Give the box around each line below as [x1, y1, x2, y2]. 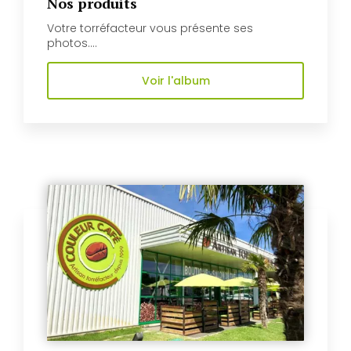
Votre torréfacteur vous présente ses [47, 20, 253, 36]
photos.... [47, 34, 97, 51]
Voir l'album [141, 72, 210, 89]
